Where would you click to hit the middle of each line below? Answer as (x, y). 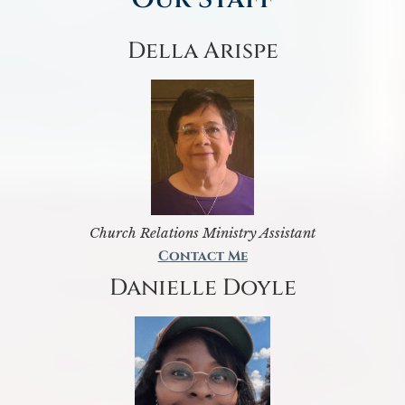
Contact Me (202, 256)
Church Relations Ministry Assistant (202, 232)
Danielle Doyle (202, 287)
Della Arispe (202, 51)
